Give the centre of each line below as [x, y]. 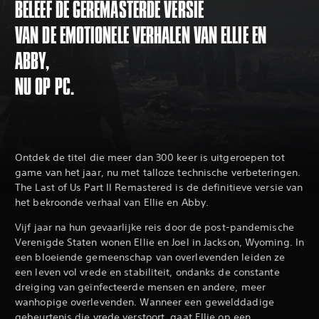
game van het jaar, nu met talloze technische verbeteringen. [158, 173]
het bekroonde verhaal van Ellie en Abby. [112, 203]
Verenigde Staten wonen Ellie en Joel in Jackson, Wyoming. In [160, 242]
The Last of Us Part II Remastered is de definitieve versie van [159, 188]
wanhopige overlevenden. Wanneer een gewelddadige [145, 302]
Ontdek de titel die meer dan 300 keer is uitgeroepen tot [150, 158]
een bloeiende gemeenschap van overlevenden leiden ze [150, 257]
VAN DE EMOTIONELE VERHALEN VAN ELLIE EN [141, 37]
